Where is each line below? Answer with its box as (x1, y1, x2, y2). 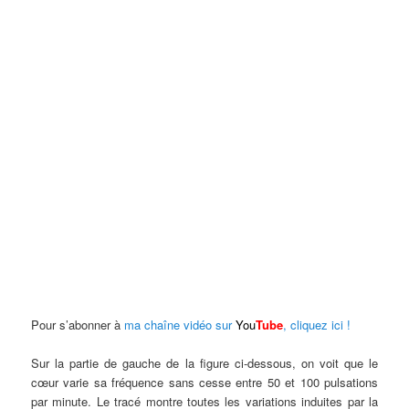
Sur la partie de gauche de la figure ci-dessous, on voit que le (31, 354, 378, 372)
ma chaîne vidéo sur (124, 316, 236, 334)
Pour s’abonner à (31, 316, 125, 334)
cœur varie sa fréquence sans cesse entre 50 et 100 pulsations (31, 373, 378, 392)
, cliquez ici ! (283, 316, 351, 334)
